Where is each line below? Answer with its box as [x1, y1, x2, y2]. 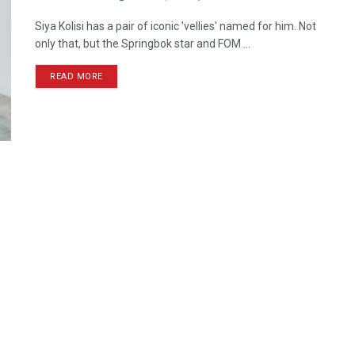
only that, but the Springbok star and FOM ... [35, 37, 250, 50]
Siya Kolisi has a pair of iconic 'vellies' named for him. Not [35, 20, 316, 32]
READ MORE [50, 71, 103, 82]
